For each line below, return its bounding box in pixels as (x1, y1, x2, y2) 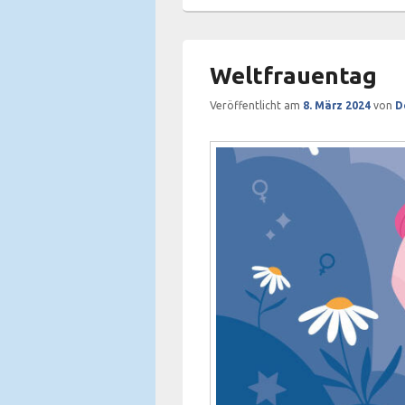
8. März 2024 (303, 99, 371, 111)
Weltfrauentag (210, 62, 377, 89)
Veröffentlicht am (210, 99, 303, 111)
